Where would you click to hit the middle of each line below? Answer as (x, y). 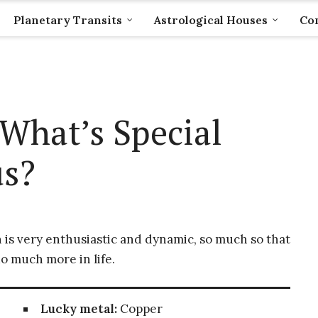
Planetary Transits (67, 20)
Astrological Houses (210, 20)
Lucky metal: (78, 309)
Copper (139, 309)
